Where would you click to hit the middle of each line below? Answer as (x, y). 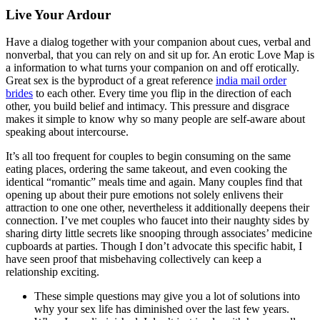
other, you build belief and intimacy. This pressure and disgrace (147, 106)
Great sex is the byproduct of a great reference (111, 81)
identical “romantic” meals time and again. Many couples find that (154, 182)
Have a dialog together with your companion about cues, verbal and (158, 42)
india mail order (251, 81)
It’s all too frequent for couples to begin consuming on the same (148, 156)
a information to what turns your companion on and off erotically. (152, 68)
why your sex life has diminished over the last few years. (162, 309)
